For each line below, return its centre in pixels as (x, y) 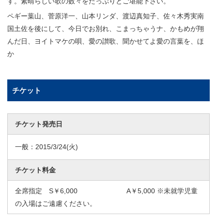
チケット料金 (35, 170)
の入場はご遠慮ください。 (56, 204)
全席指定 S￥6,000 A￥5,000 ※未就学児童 (106, 191)
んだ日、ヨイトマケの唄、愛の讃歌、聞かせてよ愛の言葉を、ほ (106, 41)
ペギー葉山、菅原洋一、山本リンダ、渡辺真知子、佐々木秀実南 (106, 16)
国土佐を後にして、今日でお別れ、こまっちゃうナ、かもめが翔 (106, 29)
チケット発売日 (39, 124)
